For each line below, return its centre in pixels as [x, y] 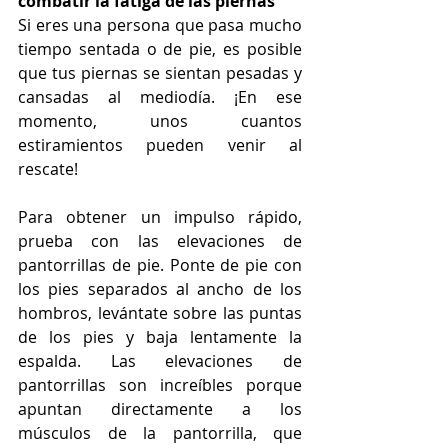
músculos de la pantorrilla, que [160, 432]
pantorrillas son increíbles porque [160, 384]
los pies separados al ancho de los [160, 288]
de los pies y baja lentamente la [160, 336]
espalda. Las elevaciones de [160, 360]
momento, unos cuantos [160, 120]
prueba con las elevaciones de [160, 240]
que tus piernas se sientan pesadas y [160, 72]
